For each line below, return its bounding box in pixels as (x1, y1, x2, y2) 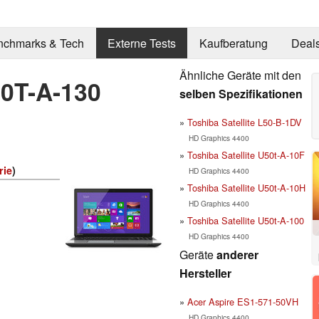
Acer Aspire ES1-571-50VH (187, 294, 298, 308)
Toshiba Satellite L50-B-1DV (187, 115, 302, 129)
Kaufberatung (199, 35, 268, 52)
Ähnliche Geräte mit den (179, 66, 301, 83)
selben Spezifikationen (179, 85, 303, 102)
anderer (216, 246, 258, 263)
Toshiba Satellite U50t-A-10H (187, 180, 305, 194)
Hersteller (179, 264, 231, 281)
